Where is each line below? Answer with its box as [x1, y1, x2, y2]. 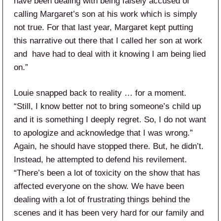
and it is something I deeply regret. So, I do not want [14, 114, 206, 124]
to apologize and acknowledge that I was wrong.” [14, 128, 193, 138]
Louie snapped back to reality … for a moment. [14, 88, 186, 98]
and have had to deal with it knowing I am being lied [14, 49, 206, 59]
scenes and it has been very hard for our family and [14, 208, 204, 218]
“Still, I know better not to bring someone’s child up [14, 101, 201, 111]
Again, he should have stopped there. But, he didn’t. [14, 141, 204, 151]
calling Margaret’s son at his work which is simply [14, 9, 197, 19]
